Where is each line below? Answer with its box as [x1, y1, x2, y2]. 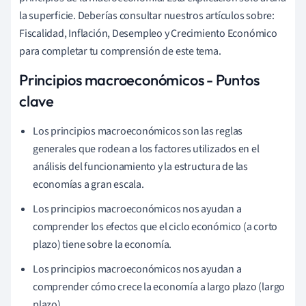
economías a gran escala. [33, 177, 144, 193]
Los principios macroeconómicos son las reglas [33, 124, 243, 139]
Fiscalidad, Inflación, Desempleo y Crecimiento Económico [19, 26, 277, 42]
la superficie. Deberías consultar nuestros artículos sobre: [19, 8, 275, 24]
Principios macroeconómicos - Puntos [19, 70, 260, 90]
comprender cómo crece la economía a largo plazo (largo [33, 279, 286, 295]
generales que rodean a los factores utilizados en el [33, 141, 260, 157]
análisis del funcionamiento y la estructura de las [33, 159, 248, 175]
